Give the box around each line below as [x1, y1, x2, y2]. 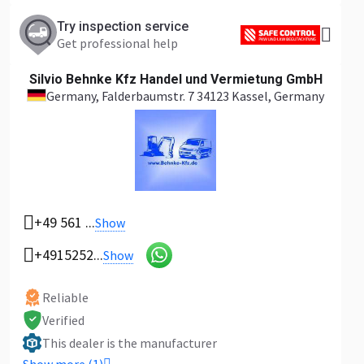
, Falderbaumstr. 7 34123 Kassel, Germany [96, 88, 324, 104]
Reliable [42, 289, 89, 305]
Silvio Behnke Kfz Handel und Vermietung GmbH [28, 71, 323, 87]
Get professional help [57, 35, 178, 51]
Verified [42, 312, 84, 328]
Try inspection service [57, 19, 188, 34]
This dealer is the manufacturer [42, 335, 217, 351]
